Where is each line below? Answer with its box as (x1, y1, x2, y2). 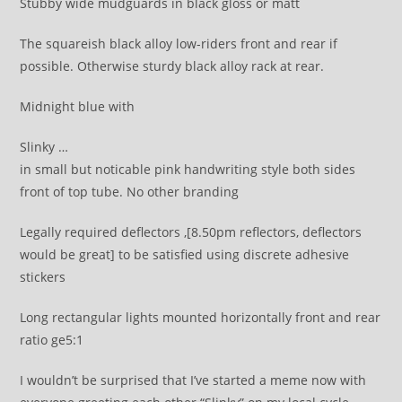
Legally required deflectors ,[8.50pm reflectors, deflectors (20, 223, 363, 240)
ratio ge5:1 (20, 331, 84, 348)
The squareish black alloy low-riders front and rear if (20, 35, 338, 52)
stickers (20, 268, 66, 285)
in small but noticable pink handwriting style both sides (20, 161, 356, 178)
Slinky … (20, 138, 73, 155)
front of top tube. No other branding (20, 183, 240, 200)
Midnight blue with (20, 98, 135, 115)
